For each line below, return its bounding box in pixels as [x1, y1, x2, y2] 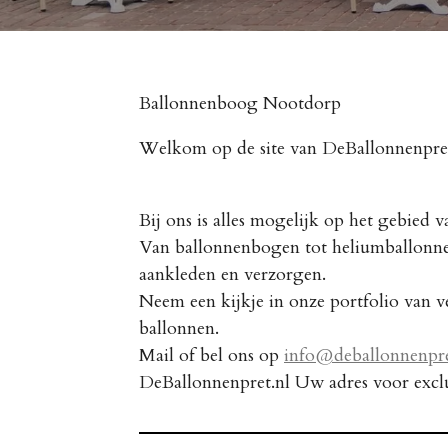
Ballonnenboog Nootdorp [139, 91, 341, 117]
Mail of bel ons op [139, 343, 284, 369]
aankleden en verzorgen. [139, 262, 326, 288]
